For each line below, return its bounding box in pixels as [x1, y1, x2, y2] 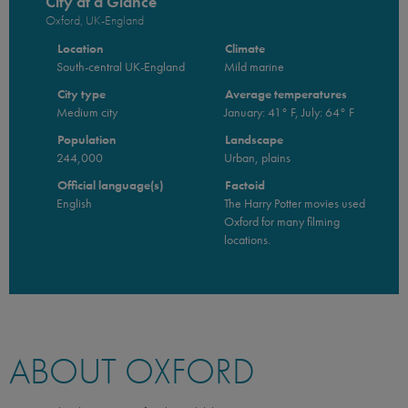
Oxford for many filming [224, 212, 340, 229]
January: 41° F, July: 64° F [224, 103, 354, 120]
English [56, 194, 92, 211]
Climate [224, 39, 265, 56]
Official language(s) [56, 176, 163, 193]
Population [56, 130, 116, 148]
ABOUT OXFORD [9, 347, 255, 394]
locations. [224, 230, 270, 248]
